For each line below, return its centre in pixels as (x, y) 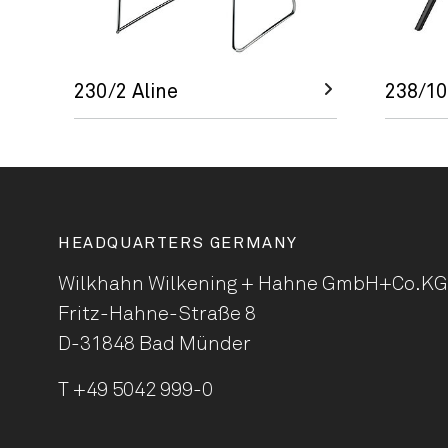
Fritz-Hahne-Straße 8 (157, 314)
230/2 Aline (126, 92)
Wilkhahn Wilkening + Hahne (190, 284)
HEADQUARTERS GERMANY (178, 243)
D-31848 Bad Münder (154, 344)
